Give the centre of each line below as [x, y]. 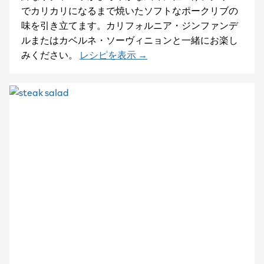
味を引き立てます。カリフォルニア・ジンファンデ [130, 25]
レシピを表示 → [113, 55]
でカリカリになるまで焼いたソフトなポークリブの [130, 10]
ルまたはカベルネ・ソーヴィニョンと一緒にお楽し [130, 40]
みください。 [49, 55]
